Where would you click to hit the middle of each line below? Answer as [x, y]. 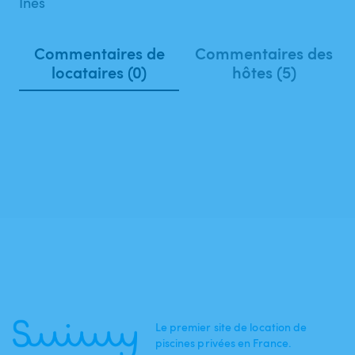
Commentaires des [264, 53]
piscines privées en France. [223, 343]
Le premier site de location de [231, 327]
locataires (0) [99, 72]
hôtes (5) [264, 72]
